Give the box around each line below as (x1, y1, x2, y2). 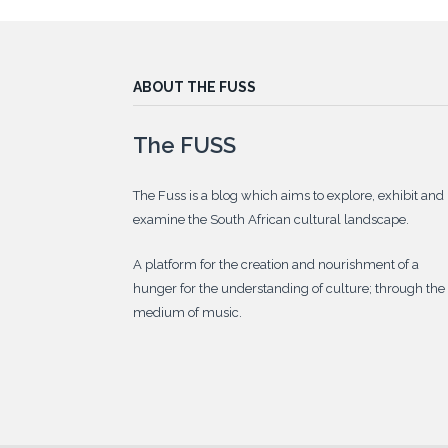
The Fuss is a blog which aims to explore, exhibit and (133, 187, 444, 203)
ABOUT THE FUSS (133, 78, 256, 95)
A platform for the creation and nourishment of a (133, 256, 419, 272)
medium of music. (133, 304, 242, 320)
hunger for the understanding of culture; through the (133, 280, 445, 296)
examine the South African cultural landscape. (133, 211, 409, 227)
